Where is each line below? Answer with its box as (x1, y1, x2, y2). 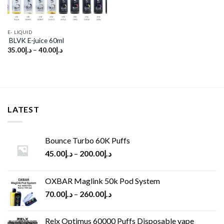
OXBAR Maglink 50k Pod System (45, 175, 160, 185)
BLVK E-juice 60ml (7, 36, 64, 45)
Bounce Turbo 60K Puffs (45, 135, 130, 145)
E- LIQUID (7, 28, 32, 35)
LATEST (7, 104, 39, 114)
